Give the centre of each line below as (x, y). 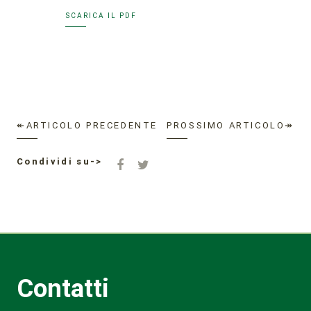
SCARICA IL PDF (101, 16)
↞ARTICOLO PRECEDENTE (87, 126)
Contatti (63, 288)
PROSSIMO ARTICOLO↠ (230, 126)
